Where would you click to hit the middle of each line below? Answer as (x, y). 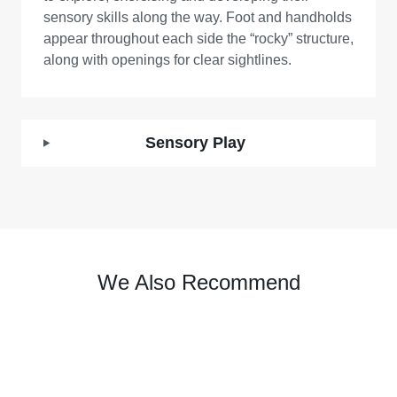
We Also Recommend (198, 282)
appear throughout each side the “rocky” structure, (198, 39)
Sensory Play (196, 143)
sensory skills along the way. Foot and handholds (198, 17)
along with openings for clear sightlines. (167, 60)
